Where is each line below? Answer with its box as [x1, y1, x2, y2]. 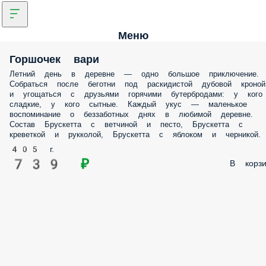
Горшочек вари [9, 53, 99, 65]
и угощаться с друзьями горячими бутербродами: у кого [9, 90, 262, 99]
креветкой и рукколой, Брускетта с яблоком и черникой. [9, 130, 261, 139]
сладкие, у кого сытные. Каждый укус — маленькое [9, 100, 247, 109]
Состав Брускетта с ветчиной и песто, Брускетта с [9, 120, 243, 129]
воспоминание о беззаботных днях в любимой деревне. [9, 110, 253, 119]
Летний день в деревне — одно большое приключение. [9, 69, 259, 78]
